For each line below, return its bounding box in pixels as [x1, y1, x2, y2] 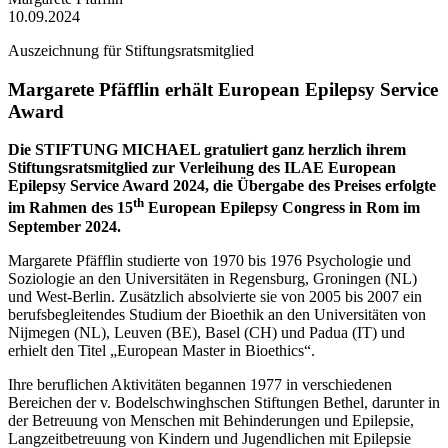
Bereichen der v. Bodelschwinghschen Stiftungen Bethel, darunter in [8, 393, 440, 411]
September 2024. [8, 217, 121, 235]
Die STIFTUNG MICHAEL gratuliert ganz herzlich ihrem [8, 141, 406, 159]
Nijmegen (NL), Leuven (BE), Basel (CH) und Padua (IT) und [8, 323, 405, 341]
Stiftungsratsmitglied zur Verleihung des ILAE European [8, 159, 396, 177]
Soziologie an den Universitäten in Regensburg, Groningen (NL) [8, 269, 417, 287]
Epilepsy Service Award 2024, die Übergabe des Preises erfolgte [8, 177, 436, 195]
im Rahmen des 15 [8, 199, 133, 217]
